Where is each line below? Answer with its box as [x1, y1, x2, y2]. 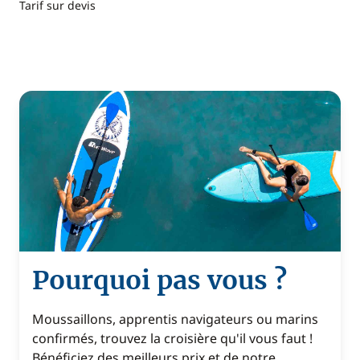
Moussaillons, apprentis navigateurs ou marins [32, 310, 318, 328]
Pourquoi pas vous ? [32, 264, 287, 297]
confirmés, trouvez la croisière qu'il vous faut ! [32, 329, 313, 347]
